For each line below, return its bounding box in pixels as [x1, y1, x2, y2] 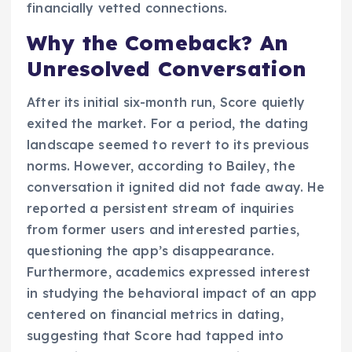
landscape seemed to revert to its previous [27, 136, 309, 152]
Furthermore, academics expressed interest [27, 263, 310, 280]
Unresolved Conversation [27, 56, 307, 82]
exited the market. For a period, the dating [27, 115, 309, 131]
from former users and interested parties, [27, 221, 299, 237]
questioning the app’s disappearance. [27, 242, 275, 258]
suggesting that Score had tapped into [27, 327, 284, 343]
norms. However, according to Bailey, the [27, 157, 295, 174]
